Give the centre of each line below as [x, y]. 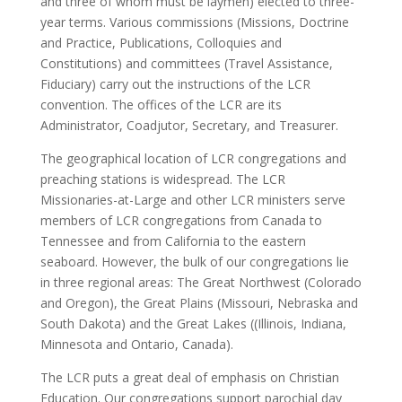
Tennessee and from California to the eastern [173, 241]
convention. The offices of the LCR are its [161, 105]
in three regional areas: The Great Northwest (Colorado [201, 282]
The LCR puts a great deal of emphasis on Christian [189, 377]
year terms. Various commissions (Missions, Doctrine [194, 22]
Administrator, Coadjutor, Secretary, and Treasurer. [189, 125]
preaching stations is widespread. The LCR [162, 179]
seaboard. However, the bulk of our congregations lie [194, 262]
